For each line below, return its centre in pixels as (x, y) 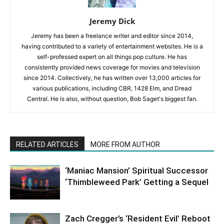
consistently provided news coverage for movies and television (112, 67)
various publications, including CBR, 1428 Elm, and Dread (112, 88)
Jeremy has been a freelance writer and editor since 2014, (112, 35)
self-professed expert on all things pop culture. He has (112, 56)
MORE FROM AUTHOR (125, 144)
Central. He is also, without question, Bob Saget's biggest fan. (112, 98)
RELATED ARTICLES (47, 144)
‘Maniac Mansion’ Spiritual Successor (136, 170)
